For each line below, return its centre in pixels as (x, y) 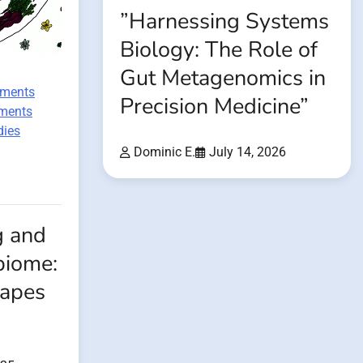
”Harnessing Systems (224, 22)
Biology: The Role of (219, 50)
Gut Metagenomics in (223, 79)
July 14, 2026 (248, 152)
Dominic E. (164, 152)
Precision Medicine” (214, 107)
